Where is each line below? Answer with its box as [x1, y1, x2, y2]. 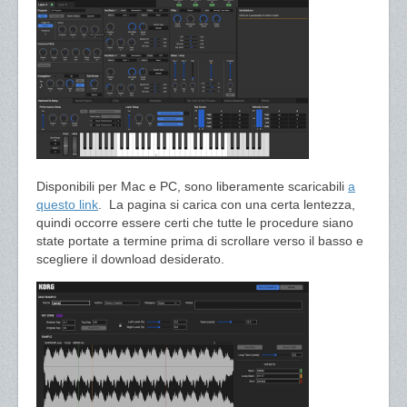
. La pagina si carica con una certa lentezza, [98, 197, 355, 212]
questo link [36, 197, 98, 212]
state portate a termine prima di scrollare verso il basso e [36, 233, 363, 248]
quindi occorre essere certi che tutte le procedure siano [36, 215, 353, 230]
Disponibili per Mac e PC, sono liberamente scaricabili [36, 179, 348, 194]
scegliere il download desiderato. [36, 252, 224, 266]
